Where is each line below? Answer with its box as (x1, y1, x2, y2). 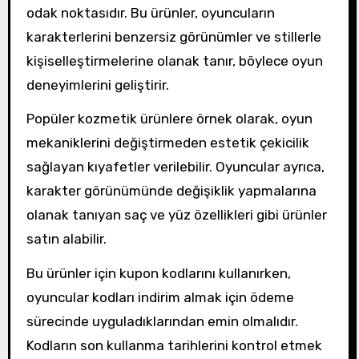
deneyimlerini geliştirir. (26, 76, 169, 93)
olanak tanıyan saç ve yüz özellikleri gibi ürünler (26, 207, 327, 224)
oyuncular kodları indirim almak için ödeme (26, 289, 294, 306)
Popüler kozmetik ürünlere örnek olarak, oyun (26, 111, 313, 127)
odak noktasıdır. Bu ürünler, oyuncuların (26, 4, 275, 21)
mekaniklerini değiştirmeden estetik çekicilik (26, 135, 309, 151)
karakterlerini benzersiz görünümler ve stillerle (26, 28, 321, 45)
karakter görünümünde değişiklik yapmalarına (26, 183, 317, 200)
